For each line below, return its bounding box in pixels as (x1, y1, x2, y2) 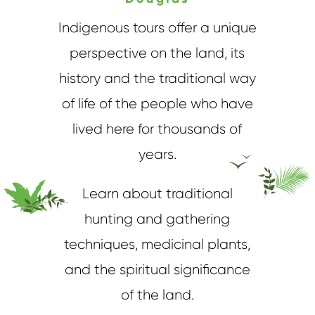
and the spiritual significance (64, 261, 250, 278)
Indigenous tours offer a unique (58, 19, 257, 36)
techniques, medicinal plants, (64, 236, 251, 252)
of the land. (120, 286, 194, 303)
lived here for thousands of (72, 120, 243, 137)
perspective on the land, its (70, 44, 245, 61)
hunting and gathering (84, 210, 231, 227)
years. (138, 146, 176, 162)
